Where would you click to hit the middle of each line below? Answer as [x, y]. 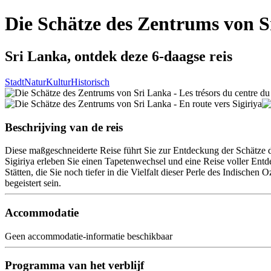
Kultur [58, 82]
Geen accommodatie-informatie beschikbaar [89, 236]
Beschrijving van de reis [64, 127]
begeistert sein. [33, 183]
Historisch [90, 82]
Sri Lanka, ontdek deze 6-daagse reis [119, 56]
